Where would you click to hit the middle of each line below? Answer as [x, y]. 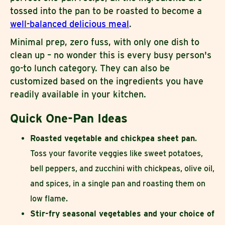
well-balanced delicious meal [70, 24]
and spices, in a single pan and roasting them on [118, 184]
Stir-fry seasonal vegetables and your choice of [122, 214]
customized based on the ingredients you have [107, 81]
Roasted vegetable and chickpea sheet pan [113, 139]
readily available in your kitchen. [78, 94]
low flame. [50, 199]
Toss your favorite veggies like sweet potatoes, [117, 154]
